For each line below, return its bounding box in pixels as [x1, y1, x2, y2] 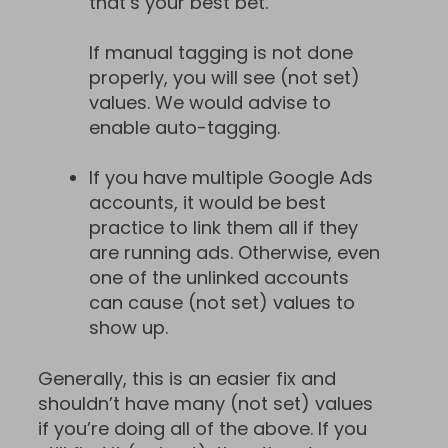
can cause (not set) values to [89, 290, 355, 316]
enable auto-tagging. [89, 114, 280, 140]
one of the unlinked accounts [89, 265, 349, 291]
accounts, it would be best [89, 190, 326, 216]
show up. [89, 315, 168, 341]
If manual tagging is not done [89, 39, 353, 65]
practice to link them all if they [89, 215, 358, 241]
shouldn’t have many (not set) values [38, 390, 373, 416]
